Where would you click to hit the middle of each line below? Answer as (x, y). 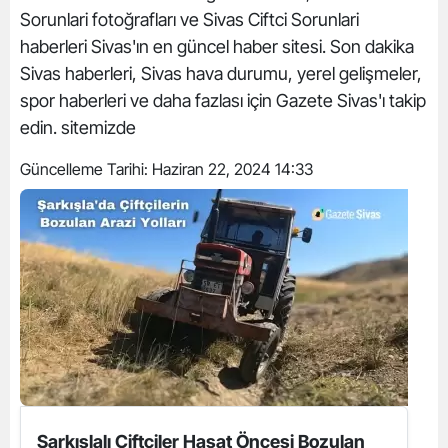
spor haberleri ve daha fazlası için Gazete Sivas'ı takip (223, 100)
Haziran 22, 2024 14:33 (232, 169)
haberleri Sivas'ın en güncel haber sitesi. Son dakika (217, 46)
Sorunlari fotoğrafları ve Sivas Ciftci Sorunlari (189, 19)
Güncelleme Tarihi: (86, 169)
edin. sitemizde (78, 127)
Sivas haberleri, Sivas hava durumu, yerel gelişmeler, (221, 73)
